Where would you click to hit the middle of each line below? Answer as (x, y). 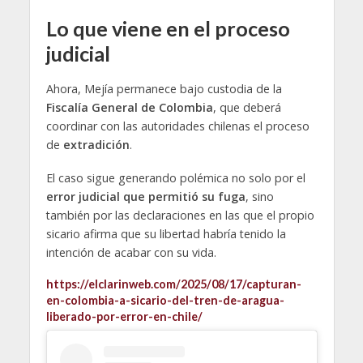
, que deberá (247, 107)
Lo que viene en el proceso (168, 28)
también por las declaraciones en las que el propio (180, 215)
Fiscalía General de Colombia (129, 107)
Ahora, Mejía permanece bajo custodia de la (164, 89)
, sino (259, 196)
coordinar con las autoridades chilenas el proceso (177, 126)
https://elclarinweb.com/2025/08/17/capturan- (173, 284)
